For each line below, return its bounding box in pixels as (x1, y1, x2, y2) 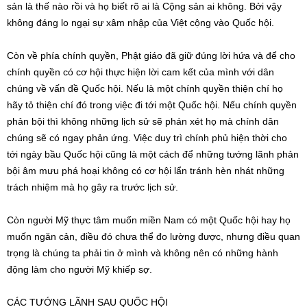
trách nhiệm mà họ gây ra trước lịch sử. (7, 182, 178, 193)
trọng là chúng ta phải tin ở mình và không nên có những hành (7, 247, 278, 258)
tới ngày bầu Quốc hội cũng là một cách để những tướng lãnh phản (7, 149, 299, 160)
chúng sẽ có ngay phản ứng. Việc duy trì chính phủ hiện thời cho (7, 132, 287, 143)
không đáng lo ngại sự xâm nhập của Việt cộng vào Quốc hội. (7, 17, 274, 28)
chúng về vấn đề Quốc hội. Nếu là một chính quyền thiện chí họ (7, 83, 283, 94)
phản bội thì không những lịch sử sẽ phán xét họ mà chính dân (7, 116, 279, 127)
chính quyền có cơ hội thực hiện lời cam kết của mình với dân (7, 66, 274, 77)
